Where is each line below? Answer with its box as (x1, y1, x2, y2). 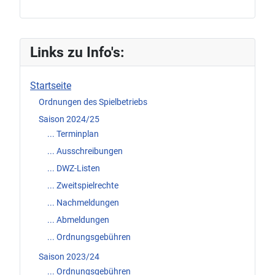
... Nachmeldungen (47, 198, 119, 208)
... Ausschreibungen (47, 146, 123, 157)
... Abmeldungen (47, 215, 109, 225)
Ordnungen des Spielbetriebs (39, 96, 147, 107)
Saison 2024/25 (39, 114, 99, 124)
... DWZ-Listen (47, 163, 100, 174)
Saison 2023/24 (39, 251, 99, 261)
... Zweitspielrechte (47, 180, 118, 191)
